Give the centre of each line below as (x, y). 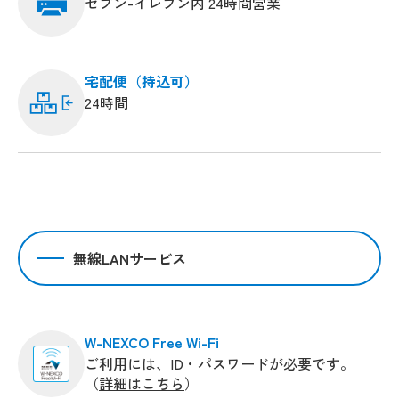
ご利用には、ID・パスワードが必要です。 (220, 363)
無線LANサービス (130, 258)
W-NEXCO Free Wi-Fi (152, 342)
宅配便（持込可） (142, 81)
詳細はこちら (142, 383)
